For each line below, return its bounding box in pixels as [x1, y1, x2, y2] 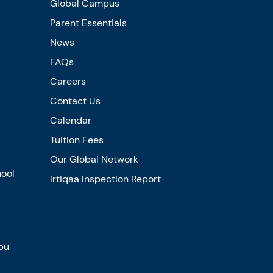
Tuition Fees [49, 133, 104, 146]
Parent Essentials [49, 16, 127, 29]
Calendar [49, 113, 91, 127]
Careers [49, 74, 86, 88]
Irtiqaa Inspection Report [49, 172, 161, 185]
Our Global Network [49, 152, 138, 166]
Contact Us [49, 94, 101, 107]
